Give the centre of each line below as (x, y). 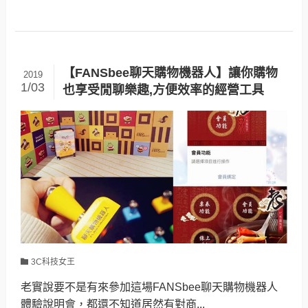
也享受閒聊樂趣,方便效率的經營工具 (163, 90)
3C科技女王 (53, 262)
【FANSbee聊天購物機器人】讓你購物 (170, 73)
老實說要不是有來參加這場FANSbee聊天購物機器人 (150, 287)
